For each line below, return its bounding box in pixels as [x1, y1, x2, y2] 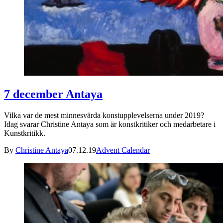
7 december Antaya [4, 88, 103, 101]
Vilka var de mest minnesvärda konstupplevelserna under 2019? [4, 111, 204, 120]
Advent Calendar [96, 146, 150, 155]
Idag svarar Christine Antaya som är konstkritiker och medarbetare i [4, 120, 216, 129]
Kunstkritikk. [4, 129, 45, 138]
